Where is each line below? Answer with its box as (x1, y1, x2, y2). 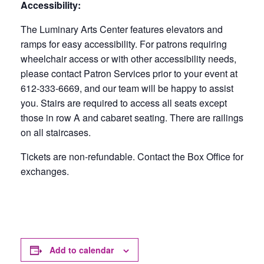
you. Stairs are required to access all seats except (21, 96, 227, 110)
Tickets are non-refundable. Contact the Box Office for (21, 150, 243, 163)
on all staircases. (21, 126, 91, 139)
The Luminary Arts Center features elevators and (21, 22, 223, 36)
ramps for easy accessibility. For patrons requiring (21, 37, 227, 51)
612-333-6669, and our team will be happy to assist (21, 81, 233, 95)
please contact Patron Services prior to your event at (21, 67, 237, 80)
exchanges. (21, 164, 69, 178)
